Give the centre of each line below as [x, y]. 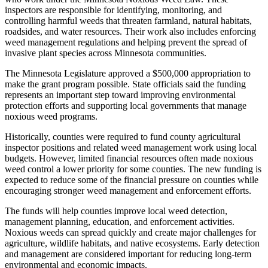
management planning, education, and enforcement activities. [120, 221]
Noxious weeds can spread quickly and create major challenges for [130, 232]
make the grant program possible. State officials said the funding [125, 84]
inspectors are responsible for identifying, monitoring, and [113, 10]
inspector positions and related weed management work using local [131, 147]
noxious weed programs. [51, 116]
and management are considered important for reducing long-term [128, 254]
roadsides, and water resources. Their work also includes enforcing [130, 31]
